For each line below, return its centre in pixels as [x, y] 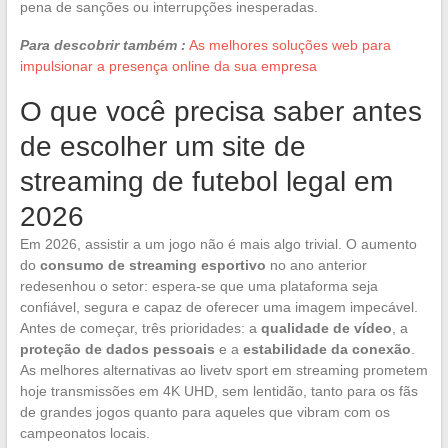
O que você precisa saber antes [220, 111]
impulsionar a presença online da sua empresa [168, 65]
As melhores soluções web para [289, 44]
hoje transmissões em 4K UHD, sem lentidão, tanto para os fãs [218, 390]
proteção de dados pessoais [117, 348]
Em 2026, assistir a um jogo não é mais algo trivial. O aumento [218, 243]
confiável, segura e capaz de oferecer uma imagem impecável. [218, 306]
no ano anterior [316, 264]
